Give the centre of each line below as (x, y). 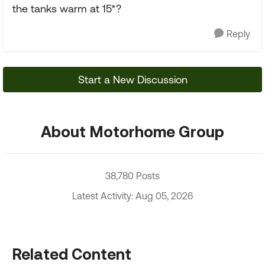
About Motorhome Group (132, 131)
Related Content (72, 254)
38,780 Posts (132, 176)
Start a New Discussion (132, 80)
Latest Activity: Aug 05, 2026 (132, 196)
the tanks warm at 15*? (67, 9)
